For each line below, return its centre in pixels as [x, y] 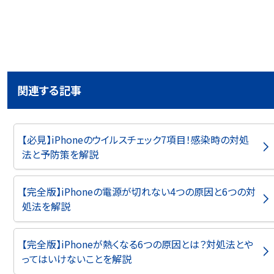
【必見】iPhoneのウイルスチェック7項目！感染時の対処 [135, 139]
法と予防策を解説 [60, 154]
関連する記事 [49, 90]
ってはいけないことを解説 [76, 258]
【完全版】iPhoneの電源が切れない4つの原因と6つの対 [139, 192]
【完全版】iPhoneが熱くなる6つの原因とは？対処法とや [137, 244]
